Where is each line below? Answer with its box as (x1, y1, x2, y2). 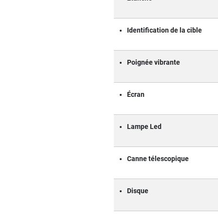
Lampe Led (127, 122, 162, 131)
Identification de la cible (127, 26, 202, 35)
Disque (127, 186, 148, 195)
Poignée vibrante (127, 58, 180, 67)
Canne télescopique (127, 154, 189, 163)
